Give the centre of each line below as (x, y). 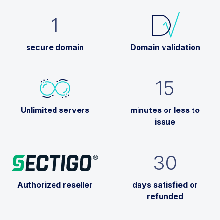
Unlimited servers (55, 110)
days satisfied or (165, 184)
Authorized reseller (55, 184)
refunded (165, 196)
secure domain (55, 47)
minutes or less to (165, 110)
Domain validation (165, 47)
